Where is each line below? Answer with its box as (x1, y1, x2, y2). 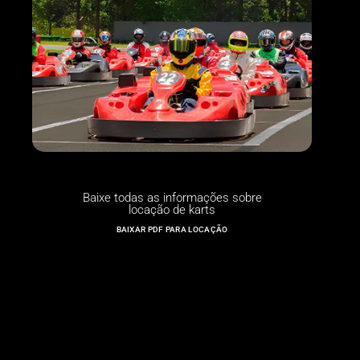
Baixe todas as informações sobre (82, 190, 262, 205)
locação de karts (129, 202, 215, 217)
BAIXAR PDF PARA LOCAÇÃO (116, 224, 228, 234)
